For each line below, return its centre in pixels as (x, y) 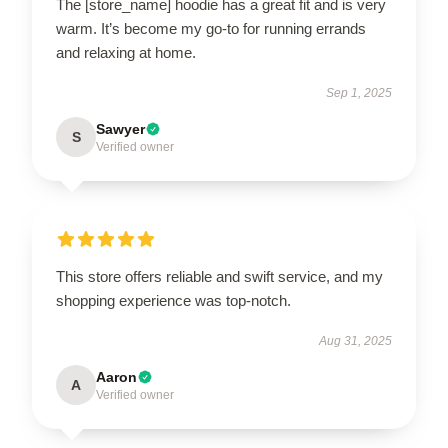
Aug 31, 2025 (355, 341)
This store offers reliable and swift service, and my (219, 276)
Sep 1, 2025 (359, 93)
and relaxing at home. (126, 52)
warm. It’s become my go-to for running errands (211, 28)
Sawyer (120, 129)
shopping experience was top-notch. (173, 300)
